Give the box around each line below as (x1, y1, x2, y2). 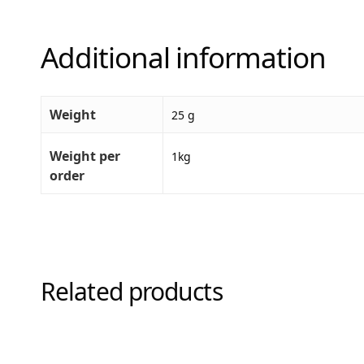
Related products (41, 275, 223, 309)
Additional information (41, 37, 326, 76)
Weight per (50, 146, 120, 165)
